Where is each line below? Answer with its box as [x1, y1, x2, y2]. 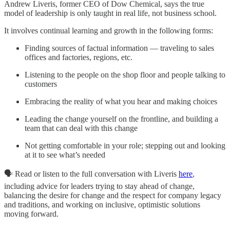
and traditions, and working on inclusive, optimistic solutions [4, 200, 200, 209]
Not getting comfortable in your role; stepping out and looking [25, 141, 225, 150]
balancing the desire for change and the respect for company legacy [4, 191, 221, 200]
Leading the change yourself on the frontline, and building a [25, 114, 218, 124]
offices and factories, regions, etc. [25, 53, 132, 62]
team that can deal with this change [25, 124, 138, 133]
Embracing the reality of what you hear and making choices [25, 97, 217, 106]
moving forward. [4, 209, 59, 219]
